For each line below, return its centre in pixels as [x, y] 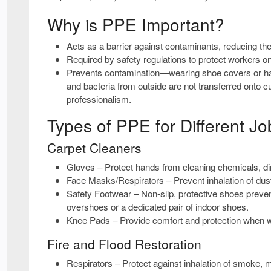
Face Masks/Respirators [115, 180]
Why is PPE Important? [136, 24]
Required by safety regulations [126, 59]
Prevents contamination [113, 72]
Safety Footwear [99, 193]
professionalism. [99, 99]
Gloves [81, 166]
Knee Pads [88, 220]
